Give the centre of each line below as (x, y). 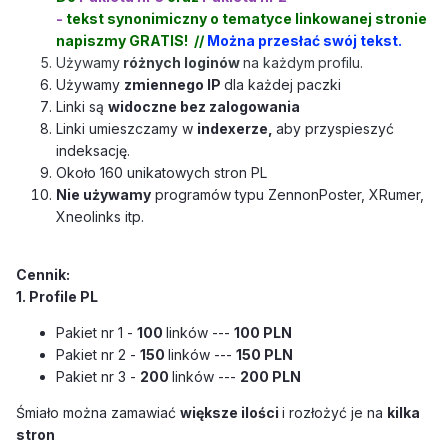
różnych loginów (181, 63)
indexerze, (236, 129)
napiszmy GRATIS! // (131, 41)
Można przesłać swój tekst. (304, 41)
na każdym (279, 63)
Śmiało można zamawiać (96, 413)
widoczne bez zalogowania (204, 107)
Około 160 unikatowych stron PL (163, 173)
